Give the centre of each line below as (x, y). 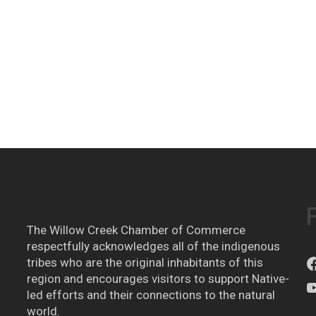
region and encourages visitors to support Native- (158, 279)
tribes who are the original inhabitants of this (145, 263)
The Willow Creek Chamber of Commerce (136, 230)
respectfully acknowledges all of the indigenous (153, 247)
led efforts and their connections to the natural (151, 295)
